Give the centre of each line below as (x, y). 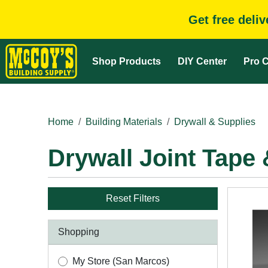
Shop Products (127, 61)
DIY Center (202, 61)
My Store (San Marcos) (121, 261)
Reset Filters (133, 198)
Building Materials (124, 122)
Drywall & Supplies (215, 122)
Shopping (79, 232)
